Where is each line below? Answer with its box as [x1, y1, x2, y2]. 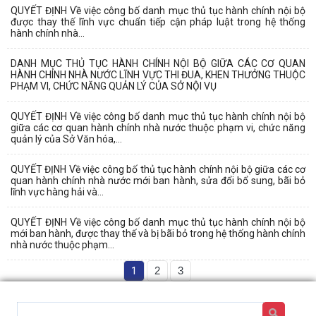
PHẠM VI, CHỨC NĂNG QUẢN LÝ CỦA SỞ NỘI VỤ [11, 80, 217, 92]
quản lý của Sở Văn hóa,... [11, 133, 122, 145]
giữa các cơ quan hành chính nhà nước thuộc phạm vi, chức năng [11, 121, 305, 133]
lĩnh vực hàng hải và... [11, 186, 104, 197]
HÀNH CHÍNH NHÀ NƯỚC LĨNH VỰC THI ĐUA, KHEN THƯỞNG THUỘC [11, 68, 305, 80]
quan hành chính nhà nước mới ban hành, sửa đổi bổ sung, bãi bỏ [11, 174, 305, 186]
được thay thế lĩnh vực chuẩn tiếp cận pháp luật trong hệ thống [11, 16, 305, 28]
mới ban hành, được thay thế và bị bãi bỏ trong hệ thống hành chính [11, 227, 305, 239]
